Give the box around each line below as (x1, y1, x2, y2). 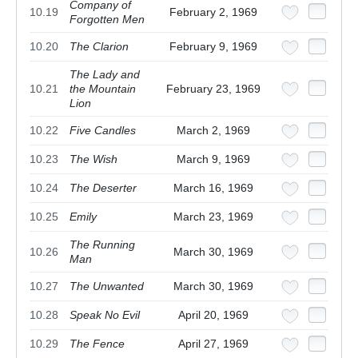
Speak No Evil (70, 308, 140, 322)
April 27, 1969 (178, 337, 249, 351)
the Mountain (70, 82, 136, 96)
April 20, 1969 (178, 308, 249, 322)
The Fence (70, 337, 125, 351)
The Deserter (70, 181, 137, 195)
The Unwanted (70, 280, 144, 293)
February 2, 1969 (169, 6, 257, 19)
